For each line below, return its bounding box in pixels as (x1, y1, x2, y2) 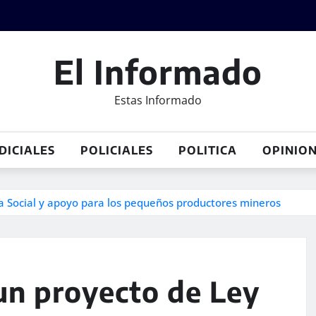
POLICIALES (80, 143, 153, 157)
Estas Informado (114, 92, 202, 108)
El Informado (54, 51, 262, 92)
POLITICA (178, 143, 237, 157)
